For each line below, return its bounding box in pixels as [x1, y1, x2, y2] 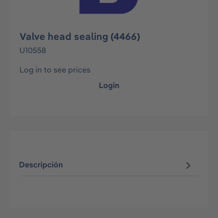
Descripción [19, 160, 63, 170]
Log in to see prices [19, 65, 91, 74]
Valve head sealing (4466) [19, 30, 140, 42]
